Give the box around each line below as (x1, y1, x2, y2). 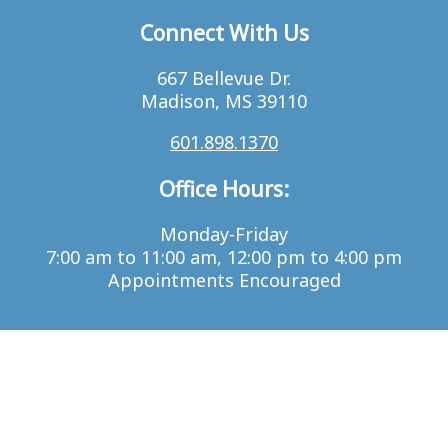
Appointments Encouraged (107, 268, 341, 293)
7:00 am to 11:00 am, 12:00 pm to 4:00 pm (46, 245, 402, 270)
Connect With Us (139, 18, 309, 48)
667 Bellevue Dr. (157, 66, 291, 91)
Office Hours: (159, 174, 289, 204)
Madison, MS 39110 (141, 89, 307, 114)
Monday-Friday (160, 222, 288, 247)
